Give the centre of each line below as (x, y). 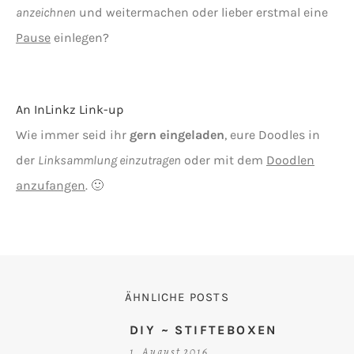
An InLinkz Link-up (70, 110)
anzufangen (51, 186)
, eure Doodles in (272, 135)
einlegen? (80, 37)
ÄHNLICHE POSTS (177, 297)
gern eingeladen (177, 135)
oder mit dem (224, 160)
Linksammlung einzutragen (109, 160)
